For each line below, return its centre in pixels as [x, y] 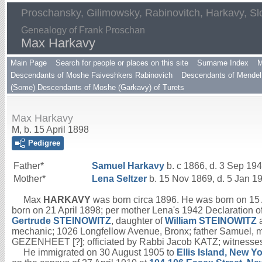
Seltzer [132, 179]
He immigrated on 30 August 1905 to [94, 252]
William [182, 221]
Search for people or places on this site [122, 63]
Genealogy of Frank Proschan [83, 30]
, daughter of [138, 221]
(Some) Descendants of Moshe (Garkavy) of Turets [97, 87]
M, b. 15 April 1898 [50, 130]
